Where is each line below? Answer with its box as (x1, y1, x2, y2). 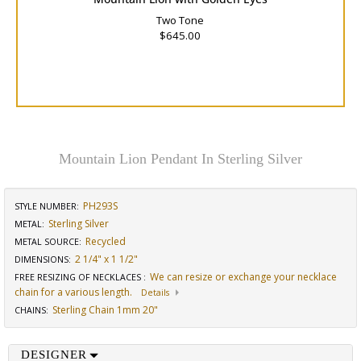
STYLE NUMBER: (15, 201, 79, 212)
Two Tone (156, 13, 205, 27)
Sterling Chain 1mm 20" (52, 303, 158, 317)
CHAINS (15, 305, 46, 316)
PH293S (83, 199, 118, 213)
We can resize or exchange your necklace (150, 270, 337, 284)
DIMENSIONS (15, 254, 68, 265)
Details (141, 287, 169, 298)
